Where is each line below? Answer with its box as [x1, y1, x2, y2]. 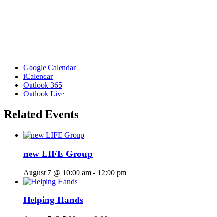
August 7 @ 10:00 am [23, 168, 91, 177]
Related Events [4, 108, 78, 121]
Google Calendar [23, 63, 76, 72]
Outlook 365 [23, 81, 62, 90]
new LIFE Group [23, 148, 93, 159]
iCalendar [23, 72, 53, 81]
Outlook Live [23, 90, 64, 98]
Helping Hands [23, 195, 83, 205]
